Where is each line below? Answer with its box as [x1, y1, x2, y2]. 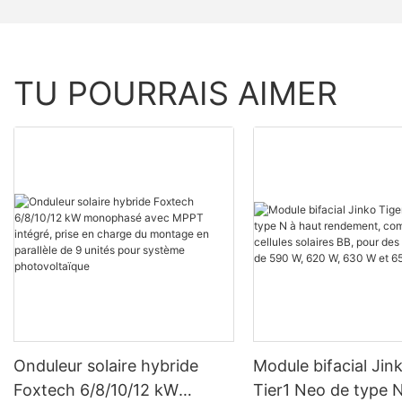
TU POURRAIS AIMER [13, 73, 337, 113]
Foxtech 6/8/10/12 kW [13, 380, 179, 400]
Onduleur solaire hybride [13, 356, 198, 376]
